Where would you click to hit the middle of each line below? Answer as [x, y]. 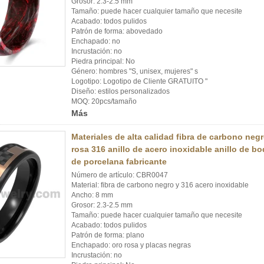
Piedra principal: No [103, 61]
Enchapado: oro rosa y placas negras [131, 245]
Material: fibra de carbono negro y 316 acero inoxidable [160, 185]
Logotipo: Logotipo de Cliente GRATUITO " [139, 81]
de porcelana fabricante [119, 161]
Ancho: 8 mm [92, 195]
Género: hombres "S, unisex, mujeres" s [135, 71]
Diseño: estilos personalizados [121, 91]
